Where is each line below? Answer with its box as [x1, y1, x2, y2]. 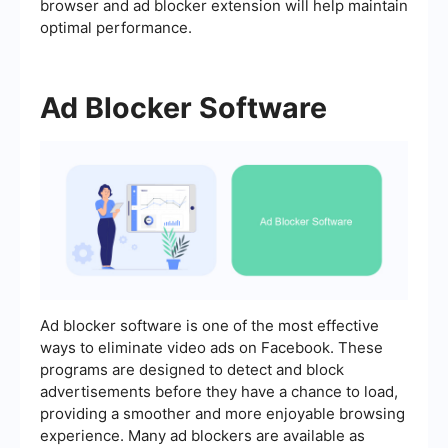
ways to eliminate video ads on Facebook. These [40, 338, 383, 358]
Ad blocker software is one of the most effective [40, 316, 379, 336]
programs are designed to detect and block [40, 360, 344, 380]
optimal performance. [40, 18, 192, 38]
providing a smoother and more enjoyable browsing [40, 404, 405, 424]
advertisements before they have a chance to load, [40, 382, 398, 402]
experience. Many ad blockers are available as [40, 426, 365, 446]
